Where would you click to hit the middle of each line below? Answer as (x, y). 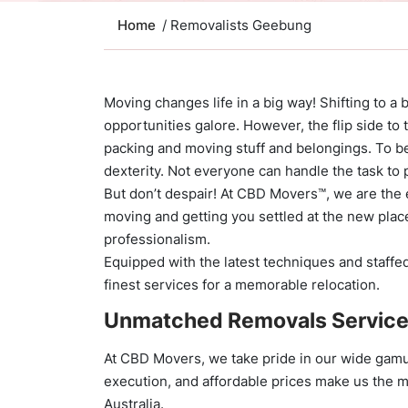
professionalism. (157, 239)
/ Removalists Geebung (237, 25)
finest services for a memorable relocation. (242, 285)
